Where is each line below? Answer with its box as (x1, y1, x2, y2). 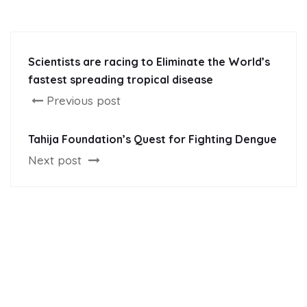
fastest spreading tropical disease (28, 73, 213, 87)
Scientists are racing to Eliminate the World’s (28, 55, 270, 69)
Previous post (47, 93, 121, 108)
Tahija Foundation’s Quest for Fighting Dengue (28, 132, 277, 147)
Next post (28, 153, 85, 168)
